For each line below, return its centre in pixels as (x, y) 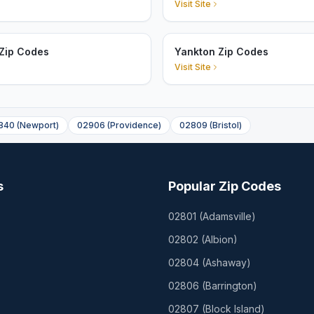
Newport (38, 125)
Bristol (226, 125)
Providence (134, 125)
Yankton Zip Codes (221, 52)
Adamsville (227, 216)
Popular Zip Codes (225, 186)
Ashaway (226, 262)
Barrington (229, 286)
